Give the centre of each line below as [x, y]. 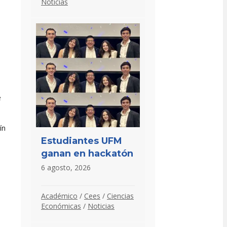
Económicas [61, 206]
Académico [59, 196]
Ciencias [120, 196]
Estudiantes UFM [82, 141]
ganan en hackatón [87, 153]
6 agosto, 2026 [66, 167]
